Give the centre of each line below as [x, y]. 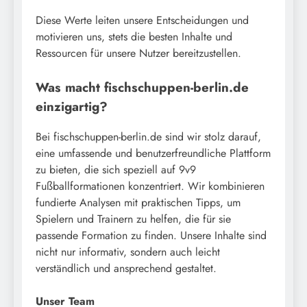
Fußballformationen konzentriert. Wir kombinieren [150, 186]
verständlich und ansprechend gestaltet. [126, 269]
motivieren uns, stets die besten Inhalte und [134, 36]
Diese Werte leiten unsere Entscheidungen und [142, 20]
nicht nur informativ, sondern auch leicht [128, 252]
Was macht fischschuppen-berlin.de [142, 87]
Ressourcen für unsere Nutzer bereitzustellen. [138, 53]
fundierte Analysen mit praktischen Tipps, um [138, 203]
